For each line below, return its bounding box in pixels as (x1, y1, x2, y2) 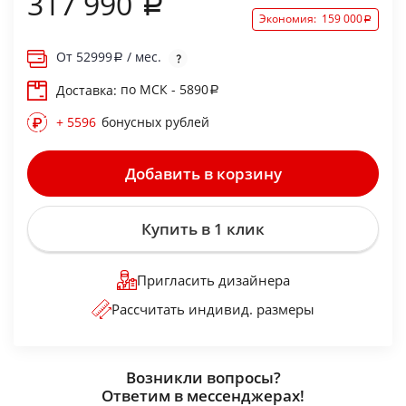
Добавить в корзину (124, 162, 282, 184)
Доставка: (56, 81, 121, 99)
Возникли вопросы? (125, 366, 281, 388)
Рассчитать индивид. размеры (111, 299, 314, 318)
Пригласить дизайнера (136, 270, 290, 289)
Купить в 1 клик (141, 217, 265, 239)
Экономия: (259, 10, 322, 26)
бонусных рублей (101, 112, 209, 130)
